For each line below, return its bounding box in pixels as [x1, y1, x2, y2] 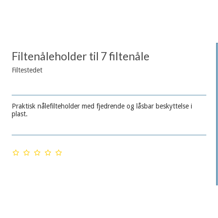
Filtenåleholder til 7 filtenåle [11, 50, 149, 63]
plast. [11, 110, 28, 118]
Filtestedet [11, 66, 42, 74]
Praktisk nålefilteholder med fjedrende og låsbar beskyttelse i [11, 102, 192, 110]
